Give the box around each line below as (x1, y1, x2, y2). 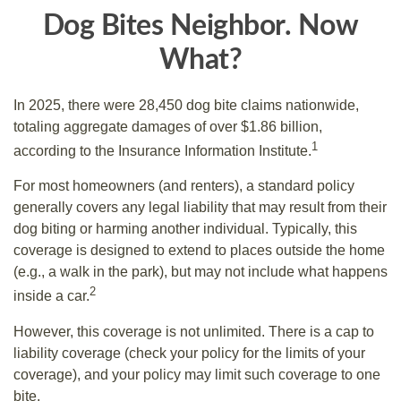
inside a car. (13, 288, 90, 304)
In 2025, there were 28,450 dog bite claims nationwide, (13, 98, 359, 113)
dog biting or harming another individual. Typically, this (13, 221, 357, 237)
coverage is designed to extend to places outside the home (13, 243, 385, 259)
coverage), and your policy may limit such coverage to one (13, 366, 380, 382)
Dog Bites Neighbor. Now (42, 12, 359, 40)
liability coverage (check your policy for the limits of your (13, 345, 365, 361)
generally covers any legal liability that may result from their (13, 200, 387, 216)
